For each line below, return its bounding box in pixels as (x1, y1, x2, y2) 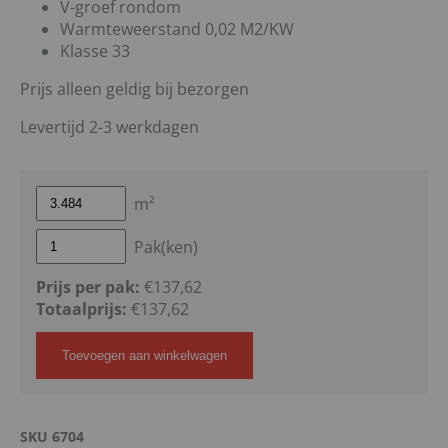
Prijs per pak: (36, 276, 140, 299)
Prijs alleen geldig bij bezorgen (20, 78, 249, 101)
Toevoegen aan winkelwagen (62, 348, 227, 364)
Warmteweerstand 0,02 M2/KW (60, 18, 294, 41)
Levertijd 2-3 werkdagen (20, 116, 199, 139)
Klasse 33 (60, 40, 130, 63)
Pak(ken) (134, 235, 198, 258)
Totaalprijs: (36, 298, 127, 321)
